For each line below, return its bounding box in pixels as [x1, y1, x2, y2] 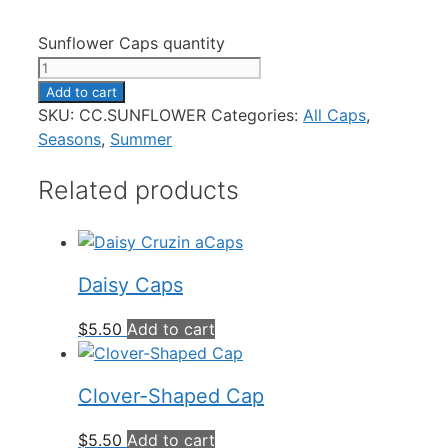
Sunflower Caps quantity [38, 33, 225, 53]
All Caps [303, 105, 366, 125]
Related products [38, 174, 239, 205]
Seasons [38, 129, 101, 149]
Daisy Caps [78, 273, 183, 298]
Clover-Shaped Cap [78, 384, 264, 409]
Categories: [211, 105, 303, 125]
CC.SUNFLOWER [79, 105, 206, 125]
